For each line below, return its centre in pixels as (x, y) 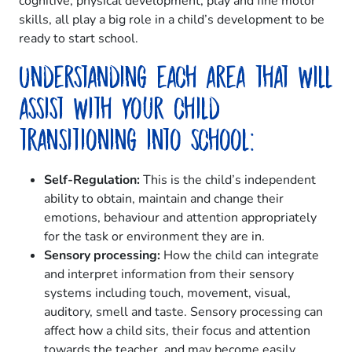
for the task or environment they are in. (154, 237)
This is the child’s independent (228, 180)
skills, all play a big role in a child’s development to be (172, 20)
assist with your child (119, 108)
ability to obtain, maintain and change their (164, 199)
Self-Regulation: (92, 180)
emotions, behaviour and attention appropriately (180, 218)
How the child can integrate (240, 256)
